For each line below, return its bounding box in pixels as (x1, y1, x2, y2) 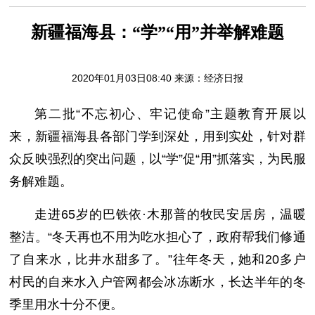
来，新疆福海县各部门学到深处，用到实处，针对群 (9, 129, 306, 143)
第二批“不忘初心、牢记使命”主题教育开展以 (34, 107, 306, 121)
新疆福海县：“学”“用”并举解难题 (30, 23, 284, 41)
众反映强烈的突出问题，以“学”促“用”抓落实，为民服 (9, 152, 306, 166)
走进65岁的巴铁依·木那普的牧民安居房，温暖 (34, 207, 306, 221)
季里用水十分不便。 (9, 297, 124, 311)
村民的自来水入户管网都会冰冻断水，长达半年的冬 (9, 275, 306, 289)
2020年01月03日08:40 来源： (71, 72, 204, 84)
